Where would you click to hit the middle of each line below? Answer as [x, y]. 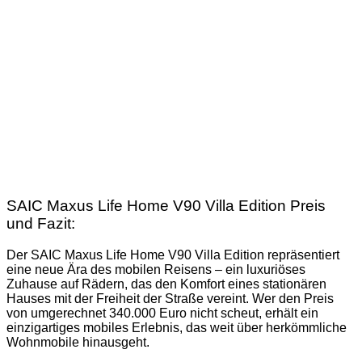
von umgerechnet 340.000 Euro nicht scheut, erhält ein [162, 314]
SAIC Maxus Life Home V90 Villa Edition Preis [166, 206]
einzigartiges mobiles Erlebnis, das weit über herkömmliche [177, 328]
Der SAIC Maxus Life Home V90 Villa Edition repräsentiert [173, 255]
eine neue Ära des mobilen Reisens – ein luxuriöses [156, 270]
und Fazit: [41, 224]
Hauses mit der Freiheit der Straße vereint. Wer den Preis [170, 299]
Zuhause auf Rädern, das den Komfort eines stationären [166, 284]
